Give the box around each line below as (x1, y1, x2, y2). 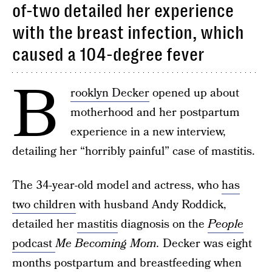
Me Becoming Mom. (55, 236, 163, 252)
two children (12, 197, 76, 213)
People (208, 216, 243, 233)
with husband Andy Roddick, (76, 197, 226, 213)
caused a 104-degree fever (12, 44, 205, 65)
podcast (12, 236, 55, 252)
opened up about (149, 85, 239, 101)
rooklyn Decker (70, 85, 149, 101)
